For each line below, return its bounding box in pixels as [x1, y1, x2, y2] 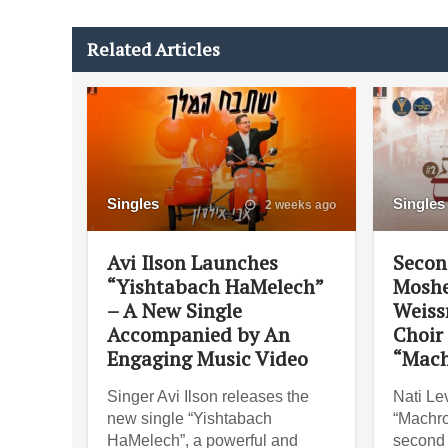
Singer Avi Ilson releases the [107, 387, 309, 405]
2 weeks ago [261, 197, 336, 212]
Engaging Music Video [107, 344, 308, 372]
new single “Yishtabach [107, 409, 272, 427]
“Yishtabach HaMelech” [107, 272, 323, 300]
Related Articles [87, 37, 220, 61]
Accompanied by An [107, 320, 290, 348]
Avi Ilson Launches [107, 248, 278, 276]
